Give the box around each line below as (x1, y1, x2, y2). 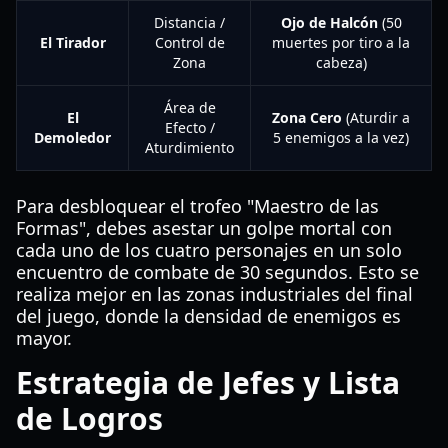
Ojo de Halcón (280, 13, 378, 32)
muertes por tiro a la (272, 33, 410, 52)
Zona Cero (272, 108, 342, 127)
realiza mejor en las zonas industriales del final (16, 282, 413, 306)
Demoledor (34, 128, 111, 147)
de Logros (16, 398, 163, 439)
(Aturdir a (342, 108, 410, 127)
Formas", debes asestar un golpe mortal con (16, 216, 392, 240)
